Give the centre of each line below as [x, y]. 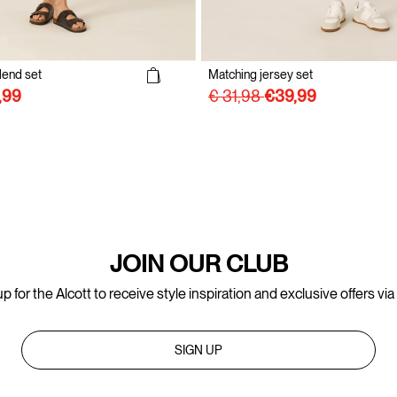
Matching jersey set [261, 74]
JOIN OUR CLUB [198, 263]
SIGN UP [198, 350]
